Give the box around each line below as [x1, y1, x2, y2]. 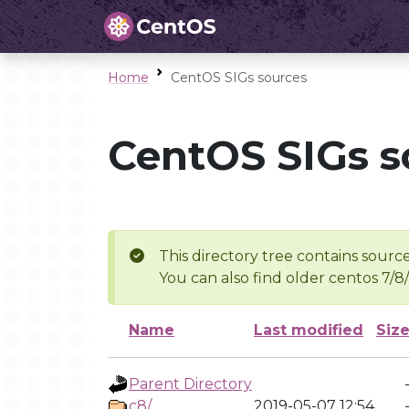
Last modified [254, 321, 363, 339]
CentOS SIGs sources [171, 69, 307, 86]
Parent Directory [129, 375, 252, 393]
